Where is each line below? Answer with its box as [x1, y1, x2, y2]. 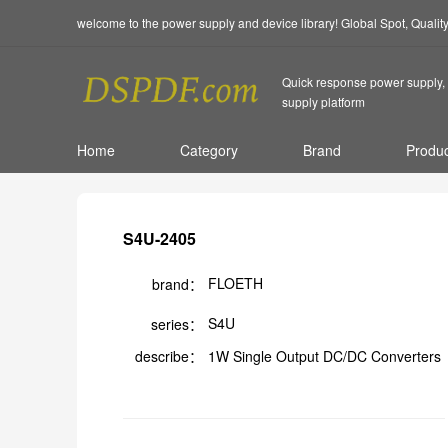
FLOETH [208, 272, 263, 293]
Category [180, 139, 238, 160]
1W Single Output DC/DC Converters [208, 345, 441, 366]
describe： [135, 345, 203, 366]
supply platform [282, 93, 365, 111]
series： [151, 313, 203, 334]
